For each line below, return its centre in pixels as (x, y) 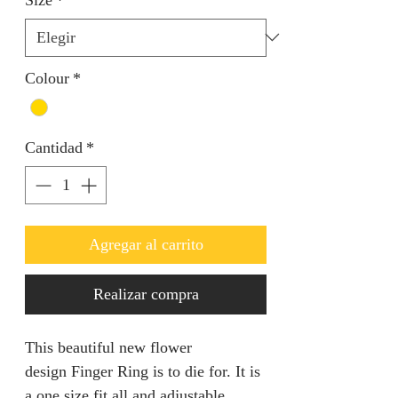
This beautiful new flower (108, 347)
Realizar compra (146, 294)
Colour (47, 78)
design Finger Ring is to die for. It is (143, 371)
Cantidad (54, 147)
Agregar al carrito (146, 244)
